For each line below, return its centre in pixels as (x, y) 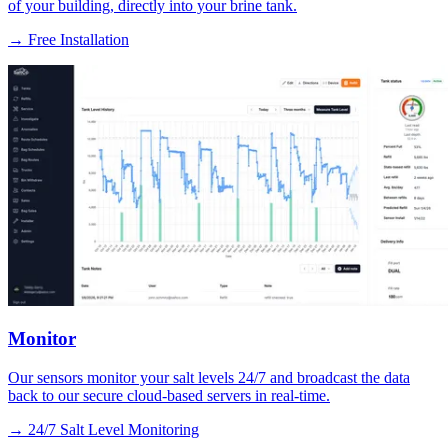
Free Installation (78, 39)
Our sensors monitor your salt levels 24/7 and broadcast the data (209, 378)
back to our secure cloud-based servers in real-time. (169, 396)
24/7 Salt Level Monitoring (113, 430)
